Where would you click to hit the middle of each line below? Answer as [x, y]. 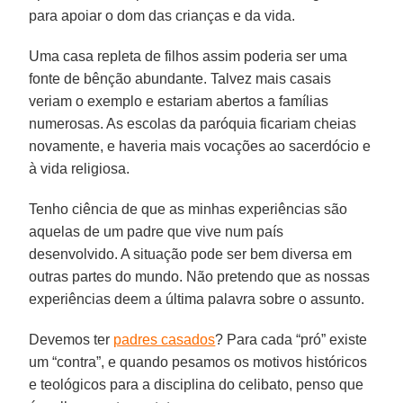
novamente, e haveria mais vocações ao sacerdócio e [200, 146]
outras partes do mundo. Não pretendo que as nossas [200, 276]
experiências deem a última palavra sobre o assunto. [197, 299]
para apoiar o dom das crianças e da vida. [162, 15]
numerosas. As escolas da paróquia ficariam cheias [193, 123]
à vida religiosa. [80, 168]
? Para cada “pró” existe [291, 339]
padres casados [165, 339]
